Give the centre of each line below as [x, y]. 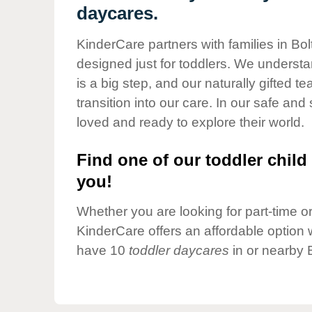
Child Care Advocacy [155, 28]
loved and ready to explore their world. [190, 122]
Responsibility [138, 64]
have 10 [103, 251]
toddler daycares [179, 251]
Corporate [127, 52]
